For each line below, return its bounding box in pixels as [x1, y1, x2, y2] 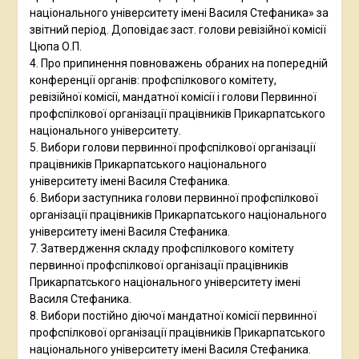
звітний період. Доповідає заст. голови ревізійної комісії [29, 23, 326, 37]
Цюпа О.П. [29, 40, 82, 54]
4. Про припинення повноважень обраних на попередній [29, 57, 328, 71]
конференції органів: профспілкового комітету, [29, 74, 276, 87]
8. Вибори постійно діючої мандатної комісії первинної [29, 309, 317, 323]
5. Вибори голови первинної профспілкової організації [29, 141, 316, 155]
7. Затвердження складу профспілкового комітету [29, 242, 294, 256]
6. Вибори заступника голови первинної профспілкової [29, 192, 318, 205]
